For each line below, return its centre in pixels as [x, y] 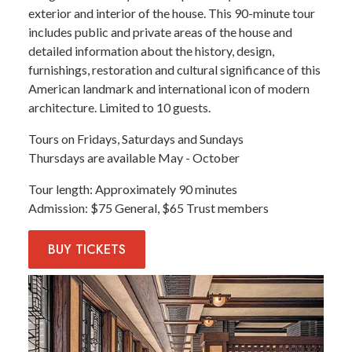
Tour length [59, 189]
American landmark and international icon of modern [169, 89]
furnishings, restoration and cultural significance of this [174, 70]
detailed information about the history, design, [151, 51]
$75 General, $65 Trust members [180, 208]
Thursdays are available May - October [134, 158]
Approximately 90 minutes [166, 189]
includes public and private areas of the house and [160, 32]
